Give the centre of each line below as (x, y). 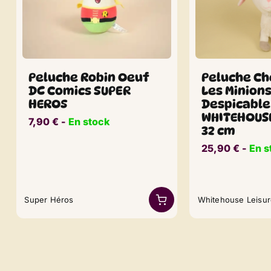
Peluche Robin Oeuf (89, 78)
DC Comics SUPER (80, 91)
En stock (89, 122)
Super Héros (49, 199)
